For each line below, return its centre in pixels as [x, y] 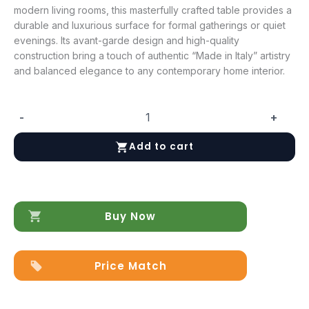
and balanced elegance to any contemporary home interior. [149, 70]
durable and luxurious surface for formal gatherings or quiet [150, 25]
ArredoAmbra [37, 123]
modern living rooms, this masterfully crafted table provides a [153, 10]
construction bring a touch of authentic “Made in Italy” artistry [152, 55]
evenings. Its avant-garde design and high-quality [127, 40]
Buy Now [130, 217]
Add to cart [161, 147]
